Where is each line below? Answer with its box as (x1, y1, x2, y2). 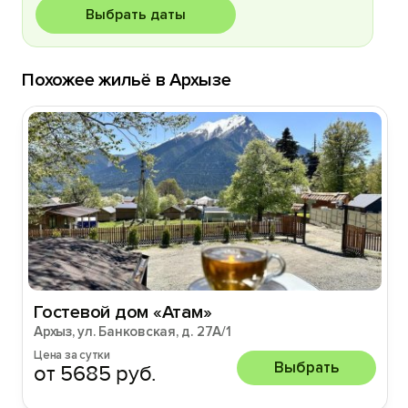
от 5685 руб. (34, 361, 158, 387)
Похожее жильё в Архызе (22, 69, 231, 91)
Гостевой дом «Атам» (34, 301, 212, 323)
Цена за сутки (34, 348, 110, 362)
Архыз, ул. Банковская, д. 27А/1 (34, 323, 231, 340)
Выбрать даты (86, 5, 186, 24)
